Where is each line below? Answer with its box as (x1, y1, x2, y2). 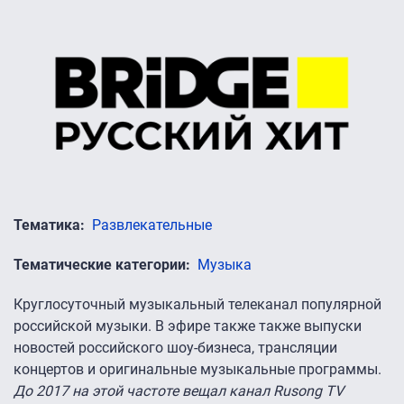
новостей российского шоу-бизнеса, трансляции (14, 338, 337, 356)
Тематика (14, 216, 80, 234)
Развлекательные (92, 216, 212, 234)
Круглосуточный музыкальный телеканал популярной (14, 295, 381, 313)
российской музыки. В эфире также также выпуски (14, 317, 362, 335)
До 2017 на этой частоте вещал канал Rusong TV (14, 381, 344, 399)
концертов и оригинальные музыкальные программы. (14, 360, 381, 378)
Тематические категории (14, 255, 186, 273)
